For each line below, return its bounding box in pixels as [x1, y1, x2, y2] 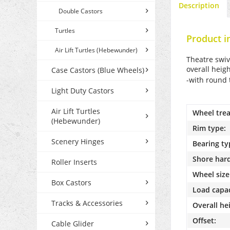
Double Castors [59, 6, 103, 15]
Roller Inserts [51, 157, 97, 167]
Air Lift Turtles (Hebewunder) [55, 45, 138, 54]
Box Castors [51, 177, 91, 187]
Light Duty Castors [51, 85, 114, 95]
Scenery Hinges [51, 136, 104, 146]
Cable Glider [51, 218, 94, 228]
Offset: [193, 215, 216, 225]
